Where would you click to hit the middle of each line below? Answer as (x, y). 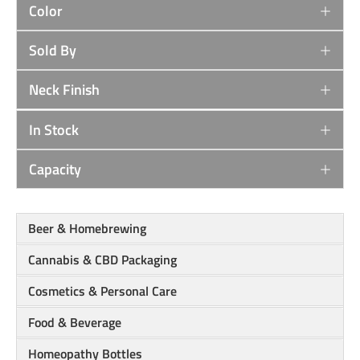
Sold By (53, 51)
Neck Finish (64, 90)
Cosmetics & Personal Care (102, 291)
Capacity (55, 170)
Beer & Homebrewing (87, 229)
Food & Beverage (75, 323)
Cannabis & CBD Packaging (102, 260)
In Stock (54, 130)
